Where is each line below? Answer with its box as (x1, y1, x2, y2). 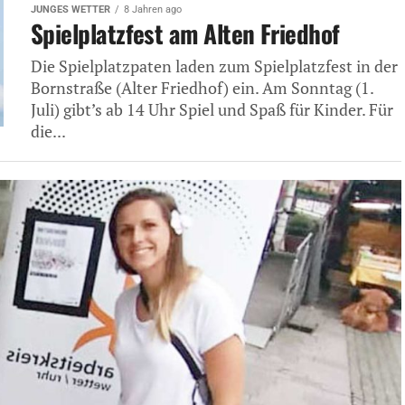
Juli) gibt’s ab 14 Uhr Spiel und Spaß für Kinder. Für (31, 99, 393, 120)
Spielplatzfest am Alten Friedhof (31, 15, 340, 52)
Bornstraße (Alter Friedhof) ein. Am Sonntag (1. (31, 78, 373, 99)
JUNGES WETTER (31, 4, 110, 15)
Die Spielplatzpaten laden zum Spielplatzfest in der (31, 56, 398, 77)
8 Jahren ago (124, 4, 182, 15)
